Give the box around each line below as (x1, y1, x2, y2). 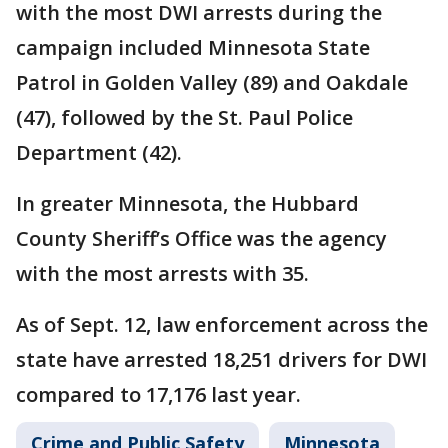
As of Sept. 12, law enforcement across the (16, 311, 428, 338)
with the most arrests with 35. (16, 260, 309, 287)
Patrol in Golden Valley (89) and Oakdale (16, 69, 408, 96)
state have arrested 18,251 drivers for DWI (16, 346, 427, 373)
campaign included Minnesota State (16, 34, 370, 61)
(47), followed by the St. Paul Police (16, 104, 353, 131)
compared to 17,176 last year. (16, 381, 301, 408)
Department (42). (16, 139, 182, 166)
